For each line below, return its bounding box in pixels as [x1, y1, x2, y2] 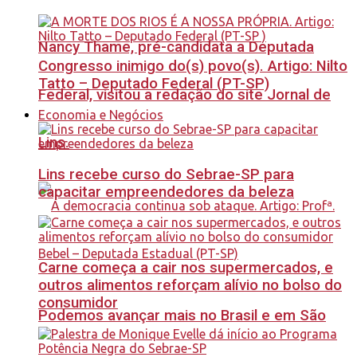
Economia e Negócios [38, 107, 163, 122]
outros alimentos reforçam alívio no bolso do [38, 277, 342, 295]
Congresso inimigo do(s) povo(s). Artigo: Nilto [38, 57, 347, 76]
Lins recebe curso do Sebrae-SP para [38, 165, 294, 183]
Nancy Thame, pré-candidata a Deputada [38, 38, 314, 57]
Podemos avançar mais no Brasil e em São [38, 307, 326, 325]
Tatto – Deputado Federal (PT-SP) [38, 75, 269, 93]
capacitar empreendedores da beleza [38, 182, 294, 201]
